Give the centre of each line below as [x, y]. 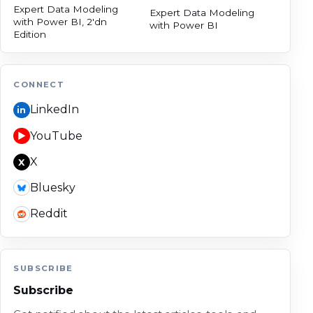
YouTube [56, 136]
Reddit [49, 214]
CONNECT [39, 84]
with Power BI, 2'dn [60, 21]
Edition [30, 34]
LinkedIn [54, 110]
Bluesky [52, 187]
